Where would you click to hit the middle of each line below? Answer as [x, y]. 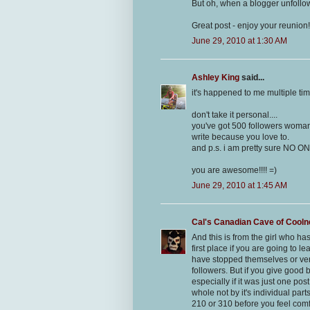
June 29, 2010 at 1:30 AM [239, 41]
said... [252, 78]
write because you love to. [240, 137]
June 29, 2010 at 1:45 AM [239, 186]
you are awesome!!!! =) [234, 171]
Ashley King [216, 78]
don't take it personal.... [235, 115]
